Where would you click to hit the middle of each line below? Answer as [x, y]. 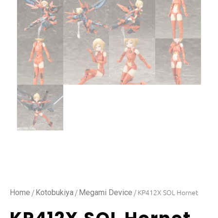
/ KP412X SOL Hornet [165, 192]
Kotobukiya [54, 193]
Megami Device [106, 193]
